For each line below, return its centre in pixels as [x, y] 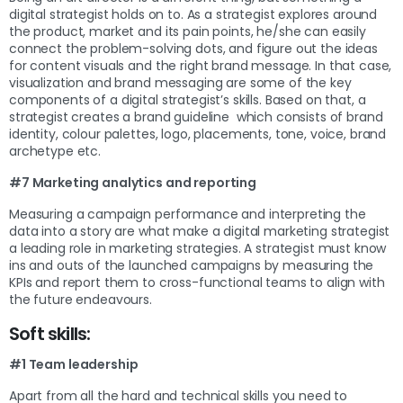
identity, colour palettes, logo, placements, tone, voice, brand [198, 134]
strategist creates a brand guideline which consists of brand [196, 116]
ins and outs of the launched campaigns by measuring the [192, 265]
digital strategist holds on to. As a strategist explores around [193, 14]
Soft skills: [50, 333]
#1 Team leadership [74, 364]
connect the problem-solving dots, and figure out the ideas [193, 48]
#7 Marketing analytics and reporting [133, 182]
